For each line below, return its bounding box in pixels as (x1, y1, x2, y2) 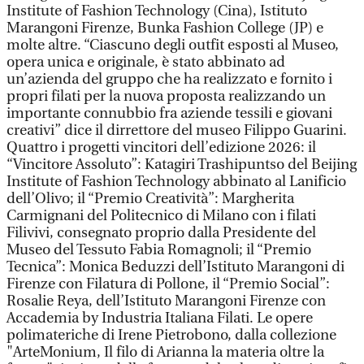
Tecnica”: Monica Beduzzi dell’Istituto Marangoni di (6, 258, 344, 275)
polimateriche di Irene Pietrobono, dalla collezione (6, 327, 336, 344)
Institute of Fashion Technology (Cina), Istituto (6, 2, 307, 19)
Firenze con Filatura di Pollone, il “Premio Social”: (6, 275, 330, 292)
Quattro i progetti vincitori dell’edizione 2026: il (6, 139, 316, 156)
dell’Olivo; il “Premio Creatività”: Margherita (6, 190, 294, 207)
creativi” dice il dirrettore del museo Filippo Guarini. (6, 122, 347, 139)
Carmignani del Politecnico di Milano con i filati (6, 207, 316, 224)
